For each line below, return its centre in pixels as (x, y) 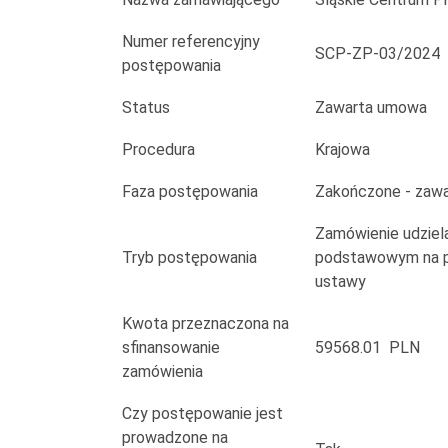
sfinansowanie (171, 347)
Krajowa (347, 149)
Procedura (158, 149)
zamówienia (162, 371)
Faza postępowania (190, 191)
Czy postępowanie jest (202, 413)
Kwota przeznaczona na (205, 323)
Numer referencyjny (191, 41)
